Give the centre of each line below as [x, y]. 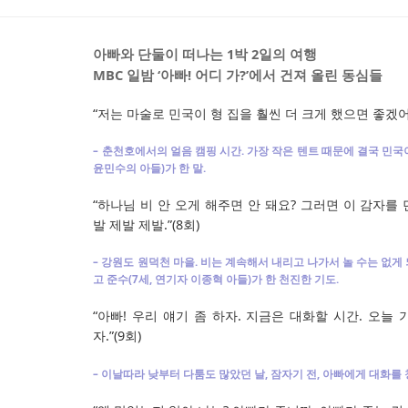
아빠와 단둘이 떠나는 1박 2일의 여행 [205, 53]
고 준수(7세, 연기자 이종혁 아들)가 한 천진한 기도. [216, 280]
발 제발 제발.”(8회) [147, 225]
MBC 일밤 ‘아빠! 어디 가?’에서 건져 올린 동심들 [238, 74]
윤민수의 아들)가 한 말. [150, 168]
